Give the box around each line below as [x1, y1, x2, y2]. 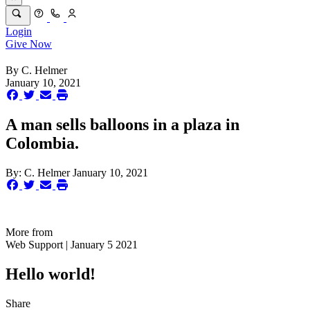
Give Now [6, 38, 52, 51]
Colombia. [6, 134, 79, 153]
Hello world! [6, 264, 95, 283]
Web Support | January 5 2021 [6, 239, 138, 250]
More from [6, 226, 53, 238]
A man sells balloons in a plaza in [6, 116, 239, 134]
